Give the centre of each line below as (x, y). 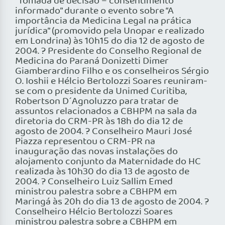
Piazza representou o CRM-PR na (85, 142)
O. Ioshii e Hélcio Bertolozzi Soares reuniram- (111, 82)
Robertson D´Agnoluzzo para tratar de (97, 102)
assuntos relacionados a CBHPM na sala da (106, 112)
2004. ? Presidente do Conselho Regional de (108, 51)
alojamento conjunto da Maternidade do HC (108, 162)
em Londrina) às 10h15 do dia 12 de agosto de (110, 41)
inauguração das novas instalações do (96, 152)
